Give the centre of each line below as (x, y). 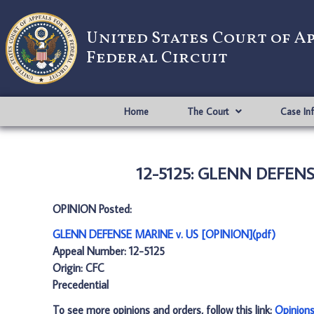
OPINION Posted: (92, 209)
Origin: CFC (78, 268)
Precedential (81, 285)
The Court (207, 111)
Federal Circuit (157, 58)
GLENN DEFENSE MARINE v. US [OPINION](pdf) (164, 234)
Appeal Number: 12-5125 (109, 251)
